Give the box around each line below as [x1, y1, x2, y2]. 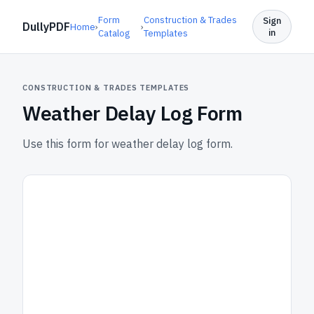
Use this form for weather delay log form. [22, 137, 233, 151]
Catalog [98, 27, 130, 39]
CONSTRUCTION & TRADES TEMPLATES [22, 83, 190, 93]
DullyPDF [22, 20, 70, 34]
